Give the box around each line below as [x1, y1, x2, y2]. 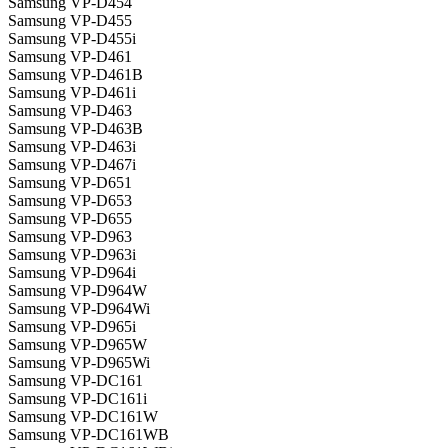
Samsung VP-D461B [8, 66, 143, 84]
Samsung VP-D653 [8, 192, 132, 210]
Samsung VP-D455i [8, 30, 136, 48]
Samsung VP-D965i [8, 318, 136, 336]
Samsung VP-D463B [8, 120, 143, 138]
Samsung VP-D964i [8, 264, 136, 282]
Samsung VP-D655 [8, 210, 132, 228]
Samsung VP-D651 [8, 174, 132, 192]
